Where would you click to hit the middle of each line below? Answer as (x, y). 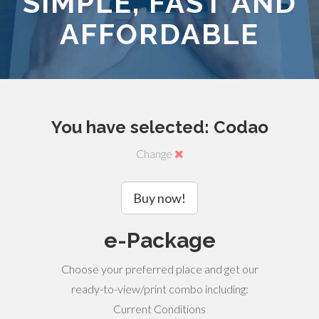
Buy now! (159, 198)
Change (155, 153)
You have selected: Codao (159, 127)
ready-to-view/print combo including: (159, 289)
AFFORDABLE (159, 34)
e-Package (159, 240)
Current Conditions (159, 309)
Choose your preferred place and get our (159, 269)
